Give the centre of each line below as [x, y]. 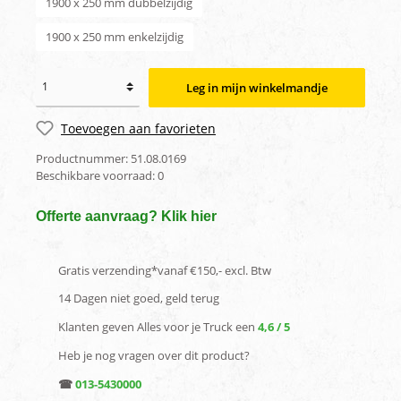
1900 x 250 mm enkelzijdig [115, 36]
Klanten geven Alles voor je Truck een [158, 327]
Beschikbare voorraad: [97, 176]
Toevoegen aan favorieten [138, 128]
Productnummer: [83, 159]
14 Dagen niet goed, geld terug [139, 299]
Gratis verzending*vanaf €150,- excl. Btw [165, 270]
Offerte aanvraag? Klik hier [126, 216]
